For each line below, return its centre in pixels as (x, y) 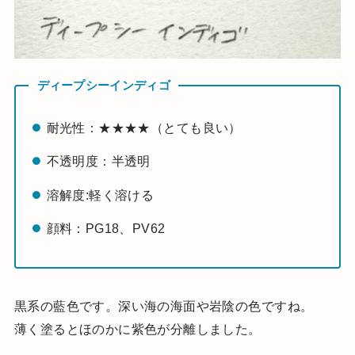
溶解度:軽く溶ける (100, 195)
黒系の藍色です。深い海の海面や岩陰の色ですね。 (164, 305)
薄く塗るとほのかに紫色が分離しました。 (137, 328)
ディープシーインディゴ (103, 85)
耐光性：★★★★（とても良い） (144, 127)
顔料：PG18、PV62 (106, 229)
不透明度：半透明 (98, 161)
